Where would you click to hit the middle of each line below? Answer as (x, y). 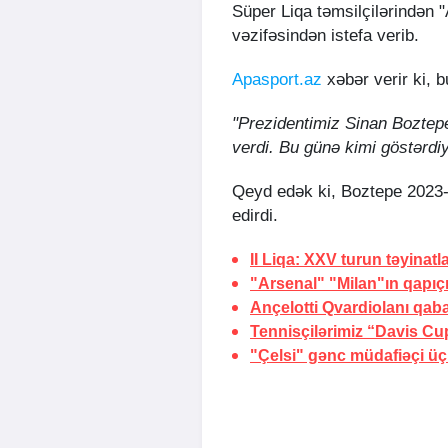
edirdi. (257, 215)
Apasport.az (277, 79)
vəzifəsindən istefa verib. (325, 35)
